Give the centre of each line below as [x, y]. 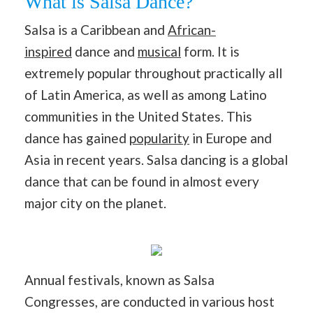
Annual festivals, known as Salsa [119, 279]
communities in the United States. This [138, 116]
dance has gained [77, 138]
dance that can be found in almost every [142, 181]
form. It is [210, 51]
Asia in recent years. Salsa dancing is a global [156, 160]
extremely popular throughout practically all [153, 73]
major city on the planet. [95, 203]
